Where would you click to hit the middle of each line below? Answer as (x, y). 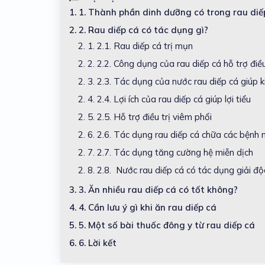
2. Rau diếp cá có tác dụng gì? (143, 30)
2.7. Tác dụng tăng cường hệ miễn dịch (175, 152)
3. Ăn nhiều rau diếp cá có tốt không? (164, 189)
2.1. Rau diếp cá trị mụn (145, 46)
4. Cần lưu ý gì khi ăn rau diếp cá (152, 207)
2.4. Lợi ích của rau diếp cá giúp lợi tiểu (174, 99)
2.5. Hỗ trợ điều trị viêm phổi (154, 117)
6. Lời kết (98, 243)
